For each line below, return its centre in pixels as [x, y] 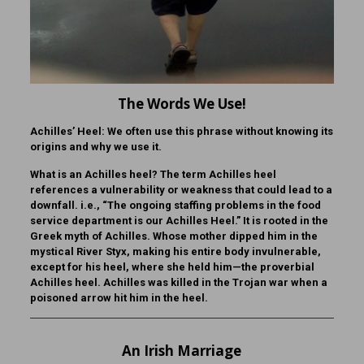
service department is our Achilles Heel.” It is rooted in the [179, 220]
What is [48, 174]
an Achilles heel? [113, 174]
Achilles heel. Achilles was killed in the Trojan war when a [178, 282]
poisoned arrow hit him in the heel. [119, 297]
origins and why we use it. [95, 146]
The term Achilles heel [217, 174]
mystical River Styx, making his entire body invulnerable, [175, 251]
